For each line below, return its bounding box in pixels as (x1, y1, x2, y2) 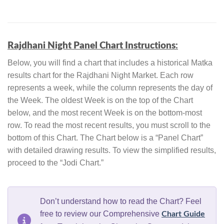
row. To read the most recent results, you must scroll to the (7, 121, 210, 130)
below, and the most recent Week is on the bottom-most (7, 108, 202, 117)
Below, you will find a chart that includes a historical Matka (7, 58, 212, 67)
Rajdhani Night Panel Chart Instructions (7, 40, 175, 50)
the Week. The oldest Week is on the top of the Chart (7, 96, 193, 105)
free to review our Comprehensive (40, 209, 161, 218)
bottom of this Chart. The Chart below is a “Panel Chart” (7, 133, 203, 142)
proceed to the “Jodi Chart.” (7, 158, 103, 167)
